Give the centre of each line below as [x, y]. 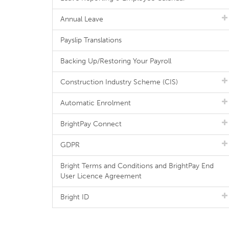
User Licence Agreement [101, 176]
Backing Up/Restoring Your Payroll [116, 61]
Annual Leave [82, 19]
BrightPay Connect [91, 124]
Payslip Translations [91, 40]
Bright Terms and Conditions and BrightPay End [137, 166]
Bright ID [75, 197]
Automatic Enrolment [96, 103]
